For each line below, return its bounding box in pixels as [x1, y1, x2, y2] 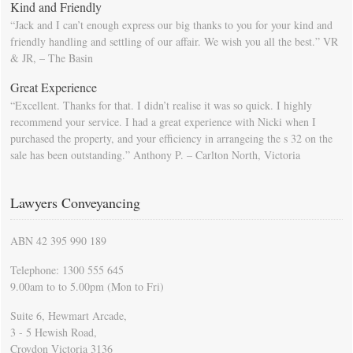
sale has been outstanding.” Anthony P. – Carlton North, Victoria [10, 147, 300, 163]
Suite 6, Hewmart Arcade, [10, 308, 127, 324]
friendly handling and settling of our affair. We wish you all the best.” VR [10, 34, 338, 50]
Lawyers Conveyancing [10, 193, 140, 213]
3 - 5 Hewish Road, [10, 325, 97, 340]
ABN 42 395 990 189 [10, 233, 106, 249]
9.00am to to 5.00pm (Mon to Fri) [10, 279, 164, 295]
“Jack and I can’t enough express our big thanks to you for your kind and [10, 17, 333, 33]
